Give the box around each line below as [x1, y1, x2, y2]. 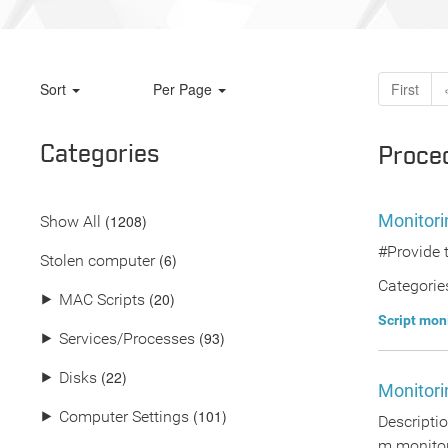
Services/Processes [59, 329, 195, 348]
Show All [40, 212, 101, 231]
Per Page [152, 79, 216, 99]
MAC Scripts [59, 290, 145, 309]
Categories [40, 140, 160, 170]
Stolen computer [40, 251, 155, 270]
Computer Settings [59, 407, 189, 426]
